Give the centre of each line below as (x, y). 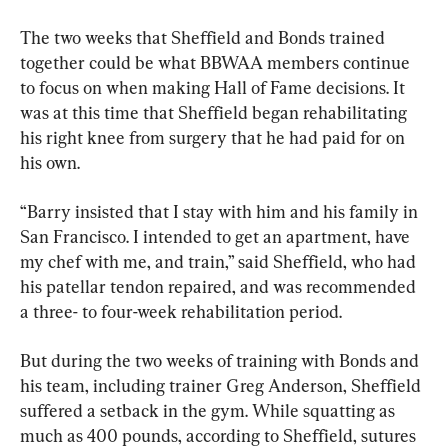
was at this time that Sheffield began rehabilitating (215, 113)
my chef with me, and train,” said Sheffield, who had (220, 262)
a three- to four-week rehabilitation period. (181, 312)
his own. (50, 163)
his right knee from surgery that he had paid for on (214, 138)
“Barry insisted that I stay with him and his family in (221, 212)
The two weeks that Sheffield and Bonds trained (204, 38)
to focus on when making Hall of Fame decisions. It (214, 88)
